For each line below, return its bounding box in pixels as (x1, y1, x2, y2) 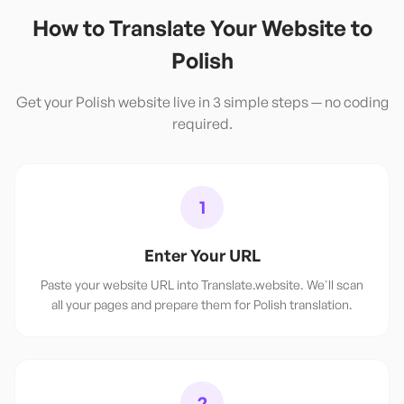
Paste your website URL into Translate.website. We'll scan (41, 277, 363, 292)
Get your (15, 93, 76, 111)
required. (171, 115, 233, 133)
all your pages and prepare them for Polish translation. (51, 297, 353, 312)
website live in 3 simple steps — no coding (115, 93, 389, 111)
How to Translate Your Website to (32, 14, 372, 41)
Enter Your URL (143, 245, 261, 265)
